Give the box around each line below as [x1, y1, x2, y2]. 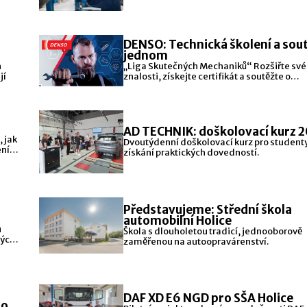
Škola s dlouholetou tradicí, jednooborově [123, 225, 303, 237]
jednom [123, 48, 169, 64]
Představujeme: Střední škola [123, 201, 293, 217]
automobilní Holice [123, 212, 232, 228]
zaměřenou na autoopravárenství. [123, 235, 269, 247]
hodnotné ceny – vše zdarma [123, 81, 249, 93]
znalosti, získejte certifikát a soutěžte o [123, 71, 291, 83]
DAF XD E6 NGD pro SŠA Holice [123, 290, 294, 306]
